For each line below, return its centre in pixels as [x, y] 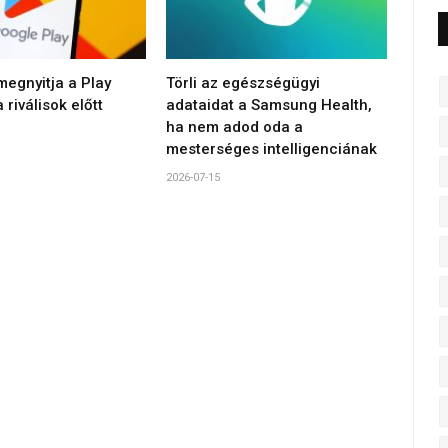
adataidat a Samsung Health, [269, 105]
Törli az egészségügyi [243, 83]
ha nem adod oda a [235, 127]
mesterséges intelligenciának [272, 149]
